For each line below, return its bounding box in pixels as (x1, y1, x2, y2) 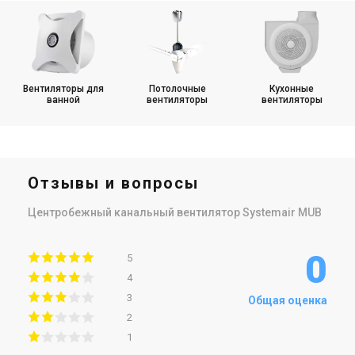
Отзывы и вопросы (28, 173, 199, 193)
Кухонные (269, 82, 315, 94)
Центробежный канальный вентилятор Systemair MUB (28, 205, 322, 219)
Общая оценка (248, 293, 327, 307)
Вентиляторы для (22, 82, 104, 94)
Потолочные (148, 82, 206, 94)
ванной (46, 94, 80, 105)
